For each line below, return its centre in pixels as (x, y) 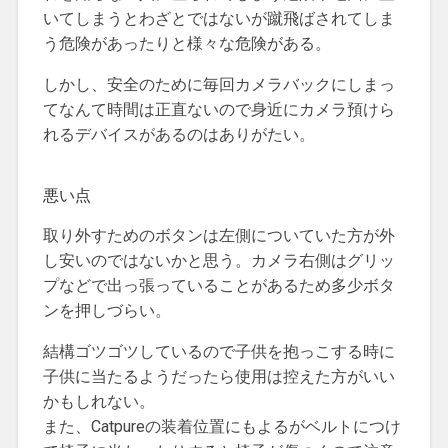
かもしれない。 (98, 401)
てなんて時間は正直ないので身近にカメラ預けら (218, 109)
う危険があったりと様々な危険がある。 (186, 43)
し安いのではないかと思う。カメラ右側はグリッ (218, 260)
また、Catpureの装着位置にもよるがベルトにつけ (221, 426)
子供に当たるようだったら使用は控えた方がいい (218, 376)
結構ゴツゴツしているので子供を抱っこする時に (218, 351)
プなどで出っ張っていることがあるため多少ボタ (218, 285)
